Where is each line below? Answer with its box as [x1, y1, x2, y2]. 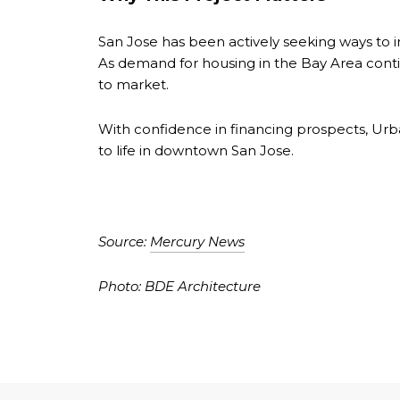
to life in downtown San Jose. [98, 142, 294, 160]
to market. [98, 75, 169, 93]
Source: [98, 232, 150, 250]
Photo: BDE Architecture [98, 278, 261, 296]
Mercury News [150, 232, 245, 250]
